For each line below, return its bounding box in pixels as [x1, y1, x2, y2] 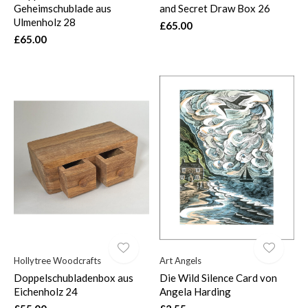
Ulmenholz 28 [14, 15, 76, 28]
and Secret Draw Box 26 [159, 1, 270, 14]
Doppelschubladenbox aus [14, 271, 133, 284]
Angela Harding [159, 285, 231, 298]
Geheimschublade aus [14, 1, 111, 14]
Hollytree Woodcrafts [14, 254, 101, 266]
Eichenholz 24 [14, 285, 78, 298]
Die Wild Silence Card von [159, 271, 277, 284]
